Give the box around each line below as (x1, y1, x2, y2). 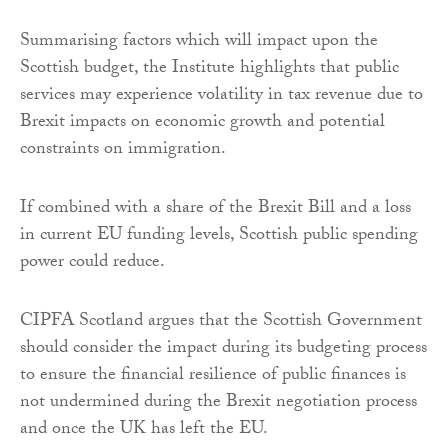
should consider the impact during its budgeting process (20, 334, 427, 366)
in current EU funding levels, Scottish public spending (20, 221, 418, 253)
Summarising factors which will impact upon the (20, 27, 378, 59)
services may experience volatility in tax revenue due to (20, 81, 423, 113)
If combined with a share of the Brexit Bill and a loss (20, 194, 411, 226)
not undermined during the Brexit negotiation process (20, 388, 417, 420)
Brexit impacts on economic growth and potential (20, 108, 385, 140)
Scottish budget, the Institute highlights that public (20, 54, 399, 86)
